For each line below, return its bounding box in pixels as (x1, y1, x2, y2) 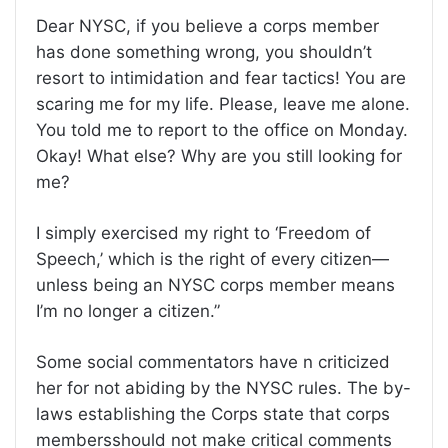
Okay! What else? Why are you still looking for (36, 146, 402, 167)
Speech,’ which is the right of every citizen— (36, 249, 389, 270)
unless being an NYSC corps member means (36, 275, 395, 296)
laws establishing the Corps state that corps (36, 404, 390, 425)
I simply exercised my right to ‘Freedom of (36, 223, 371, 244)
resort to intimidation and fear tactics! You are (36, 68, 406, 89)
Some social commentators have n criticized (36, 352, 390, 373)
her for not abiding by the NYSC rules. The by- (36, 378, 411, 399)
